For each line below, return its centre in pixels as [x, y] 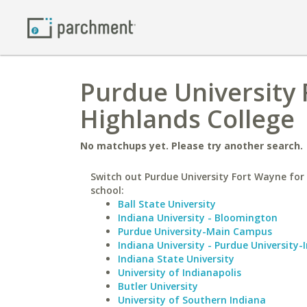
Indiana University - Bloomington [198, 218]
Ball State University [167, 204]
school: [107, 190]
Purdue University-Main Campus [195, 231]
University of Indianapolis [180, 272]
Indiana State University [176, 259]
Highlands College [187, 119]
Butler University [158, 286]
